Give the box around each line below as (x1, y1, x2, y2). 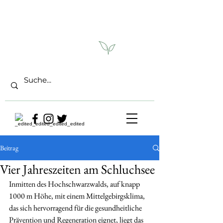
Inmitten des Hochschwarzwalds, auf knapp (9, 179, 141, 189)
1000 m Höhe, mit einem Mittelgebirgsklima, (9, 191, 146, 201)
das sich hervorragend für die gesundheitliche (9, 203, 143, 213)
